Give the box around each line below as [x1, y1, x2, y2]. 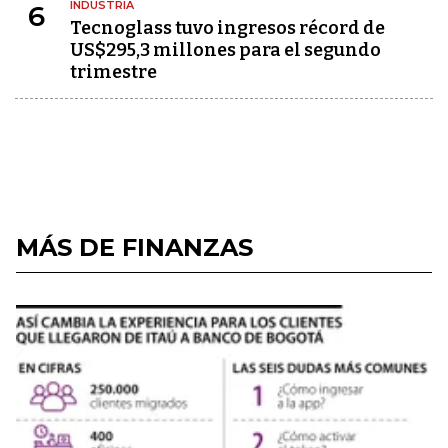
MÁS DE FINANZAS [16, 233, 253, 262]
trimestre [70, 61, 157, 83]
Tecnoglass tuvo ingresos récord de [70, 17, 385, 39]
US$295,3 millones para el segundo [70, 39, 381, 61]
